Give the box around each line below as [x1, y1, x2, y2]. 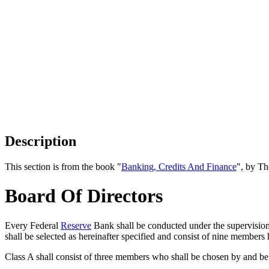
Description [5, 133, 76, 149]
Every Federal [5, 220, 61, 231]
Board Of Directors [5, 185, 163, 207]
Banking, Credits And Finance [121, 161, 237, 172]
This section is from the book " [5, 161, 121, 172]
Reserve [61, 220, 91, 231]
